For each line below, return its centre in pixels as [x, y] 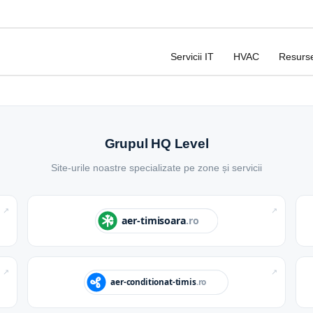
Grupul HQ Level [156, 144]
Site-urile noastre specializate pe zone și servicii [156, 168]
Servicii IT [192, 57]
